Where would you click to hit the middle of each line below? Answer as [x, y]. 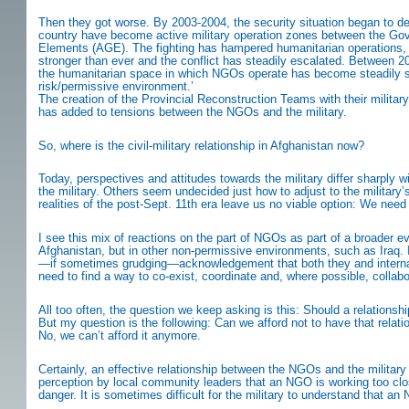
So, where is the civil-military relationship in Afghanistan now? [201, 145]
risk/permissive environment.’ [116, 86]
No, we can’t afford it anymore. [120, 335]
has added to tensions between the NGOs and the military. [193, 111]
